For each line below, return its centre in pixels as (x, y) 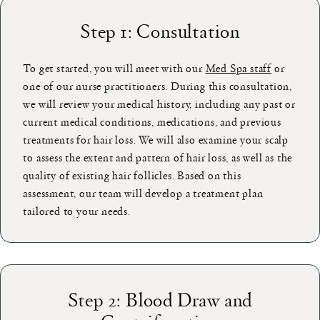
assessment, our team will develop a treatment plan (143, 192)
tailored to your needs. (77, 210)
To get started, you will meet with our (114, 67)
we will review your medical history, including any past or (159, 103)
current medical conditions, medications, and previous (152, 121)
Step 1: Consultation (160, 30)
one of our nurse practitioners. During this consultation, (158, 85)
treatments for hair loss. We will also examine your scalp (156, 139)
